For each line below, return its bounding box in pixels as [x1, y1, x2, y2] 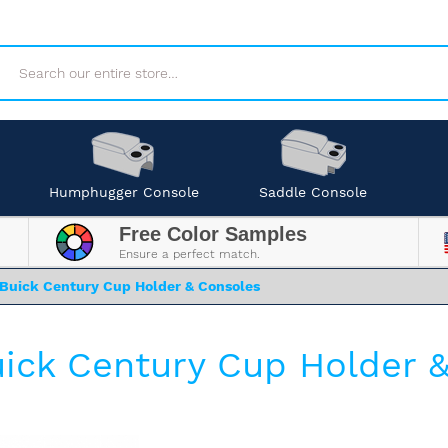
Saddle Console [258, 184, 367, 200]
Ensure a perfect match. [118, 246, 260, 261]
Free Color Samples [118, 222, 307, 245]
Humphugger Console [48, 184, 199, 200]
